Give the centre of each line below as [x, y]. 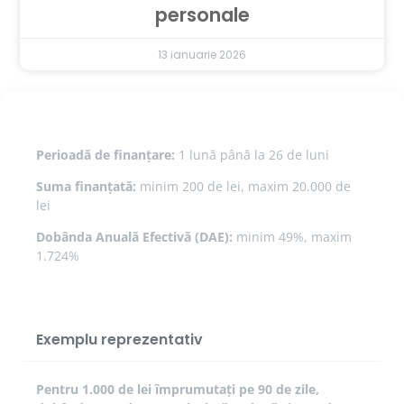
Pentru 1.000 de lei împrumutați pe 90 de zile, [178, 389]
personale [202, 15]
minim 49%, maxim [292, 237]
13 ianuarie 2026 [202, 55]
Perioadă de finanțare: [106, 154]
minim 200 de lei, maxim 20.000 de [243, 186]
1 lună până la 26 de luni [252, 154]
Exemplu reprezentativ [119, 339]
